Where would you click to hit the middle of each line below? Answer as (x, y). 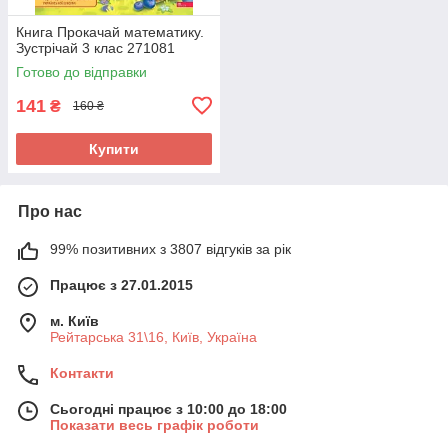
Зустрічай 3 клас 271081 (95, 47)
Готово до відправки (81, 71)
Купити (114, 148)
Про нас (50, 211)
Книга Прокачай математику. (110, 31)
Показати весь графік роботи (154, 424)
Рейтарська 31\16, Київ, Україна (153, 336)
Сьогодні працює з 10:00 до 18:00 (168, 408)
